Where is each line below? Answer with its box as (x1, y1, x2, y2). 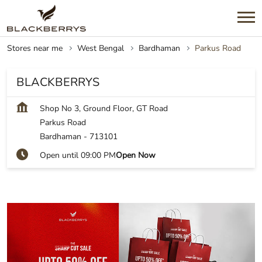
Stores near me (7, 43, 63, 54)
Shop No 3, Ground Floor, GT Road (40, 103, 168, 115)
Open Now (116, 150, 156, 161)
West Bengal (77, 43, 124, 54)
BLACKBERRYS (16, 74, 99, 91)
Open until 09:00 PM (40, 150, 116, 161)
